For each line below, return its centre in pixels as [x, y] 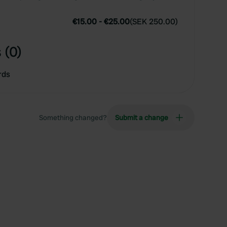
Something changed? [73, 118]
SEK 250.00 [154, 22]
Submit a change [142, 118]
